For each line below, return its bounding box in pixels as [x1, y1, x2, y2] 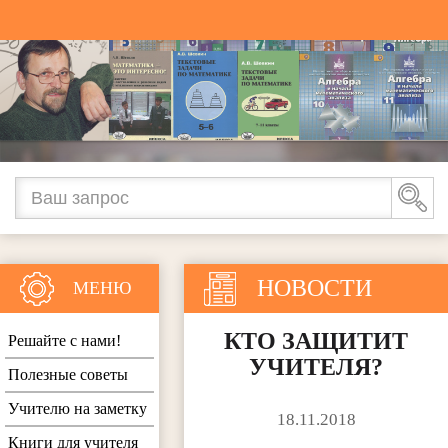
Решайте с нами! [8, 332, 121, 350]
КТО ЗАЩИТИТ [224, 328, 409, 355]
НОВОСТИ [257, 275, 373, 302]
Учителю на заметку [8, 400, 147, 418]
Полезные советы [8, 366, 128, 384]
